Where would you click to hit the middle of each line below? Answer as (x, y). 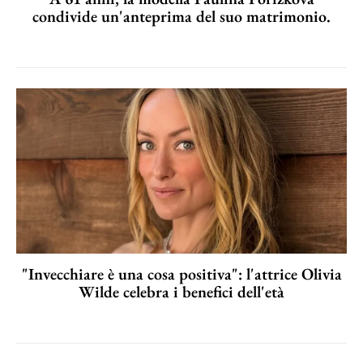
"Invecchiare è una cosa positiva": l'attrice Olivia (181, 273)
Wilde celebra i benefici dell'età (181, 291)
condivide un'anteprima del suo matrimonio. (181, 16)
